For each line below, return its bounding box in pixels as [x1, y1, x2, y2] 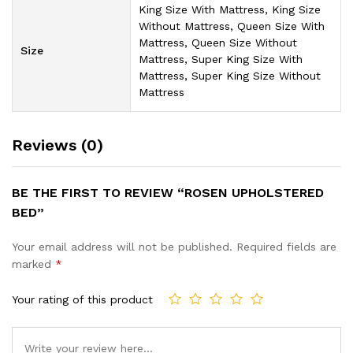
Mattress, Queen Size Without [139, 35, 297, 49]
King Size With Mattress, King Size [139, 2, 321, 16]
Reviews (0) [12, 135, 103, 154]
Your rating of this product [12, 293, 153, 307]
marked [12, 257, 55, 270]
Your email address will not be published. [12, 240, 232, 253]
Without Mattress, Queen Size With [139, 19, 325, 32]
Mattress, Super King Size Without [139, 69, 321, 82]
